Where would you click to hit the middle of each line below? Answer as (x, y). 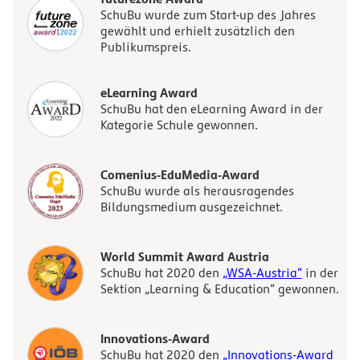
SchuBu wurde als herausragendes (197, 191)
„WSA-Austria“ (262, 273)
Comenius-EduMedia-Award (180, 174)
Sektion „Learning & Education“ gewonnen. (219, 289)
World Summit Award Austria (184, 256)
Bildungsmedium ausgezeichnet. (191, 207)
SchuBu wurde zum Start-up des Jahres (208, 15)
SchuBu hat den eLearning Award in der (211, 109)
